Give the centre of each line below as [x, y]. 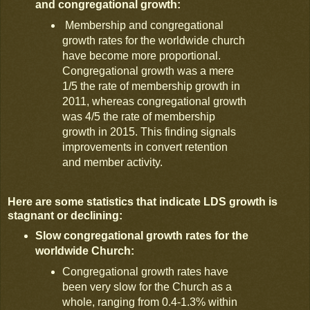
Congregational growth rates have [146, 271]
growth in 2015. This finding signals [149, 132]
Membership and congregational [143, 26]
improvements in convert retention [145, 147]
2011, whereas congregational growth [155, 102]
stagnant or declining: [65, 216]
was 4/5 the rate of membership [139, 117]
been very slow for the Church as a [147, 286]
